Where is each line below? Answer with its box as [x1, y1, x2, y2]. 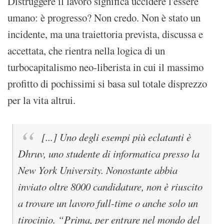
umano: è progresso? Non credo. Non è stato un [7, 10, 200, 24]
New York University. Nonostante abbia [18, 163, 177, 177]
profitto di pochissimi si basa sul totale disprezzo [7, 76, 207, 90]
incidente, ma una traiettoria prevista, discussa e [7, 26, 203, 41]
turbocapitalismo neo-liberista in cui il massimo [7, 59, 203, 74]
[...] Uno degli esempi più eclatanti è [41, 130, 191, 144]
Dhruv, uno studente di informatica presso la [18, 146, 199, 161]
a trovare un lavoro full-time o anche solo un [18, 196, 198, 210]
